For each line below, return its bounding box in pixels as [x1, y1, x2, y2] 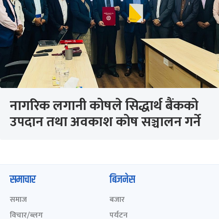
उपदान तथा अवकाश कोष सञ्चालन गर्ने [10, 110, 201, 133]
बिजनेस [109, 172, 135, 188]
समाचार [10, 172, 36, 188]
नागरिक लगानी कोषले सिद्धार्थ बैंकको [10, 94, 198, 117]
